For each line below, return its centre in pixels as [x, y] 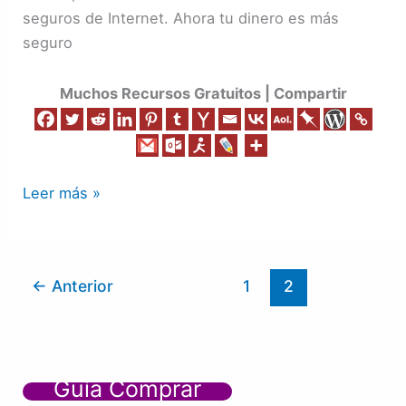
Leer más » [62, 193]
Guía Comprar [128, 388]
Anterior [81, 286]
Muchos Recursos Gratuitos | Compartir [203, 94]
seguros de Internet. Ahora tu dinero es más [181, 19]
